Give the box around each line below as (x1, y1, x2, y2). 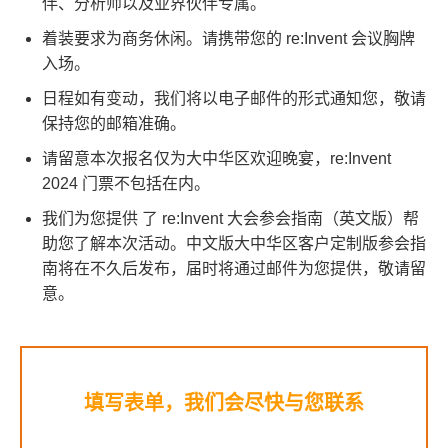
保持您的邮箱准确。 (42, 115, 186, 133)
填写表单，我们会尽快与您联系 (84, 392, 364, 415)
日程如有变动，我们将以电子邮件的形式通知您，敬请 (42, 90, 426, 108)
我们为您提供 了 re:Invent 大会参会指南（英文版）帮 (42, 210, 419, 228)
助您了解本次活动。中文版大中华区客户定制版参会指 (42, 235, 426, 253)
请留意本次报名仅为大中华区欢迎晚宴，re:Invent (42, 150, 391, 168)
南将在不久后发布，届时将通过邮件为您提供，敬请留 (42, 260, 426, 278)
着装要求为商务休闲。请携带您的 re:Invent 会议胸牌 (42, 30, 415, 48)
